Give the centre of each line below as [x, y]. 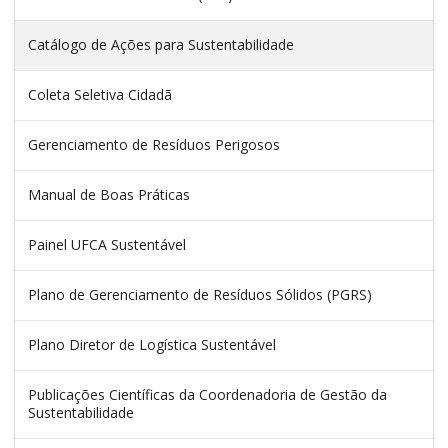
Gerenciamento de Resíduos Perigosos [154, 145]
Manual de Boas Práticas [109, 195]
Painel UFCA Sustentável [107, 245]
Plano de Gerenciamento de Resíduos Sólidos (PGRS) [200, 295]
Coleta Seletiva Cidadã [100, 95]
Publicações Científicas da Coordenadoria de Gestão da [207, 395]
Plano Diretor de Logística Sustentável [152, 345]
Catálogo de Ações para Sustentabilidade [161, 45]
